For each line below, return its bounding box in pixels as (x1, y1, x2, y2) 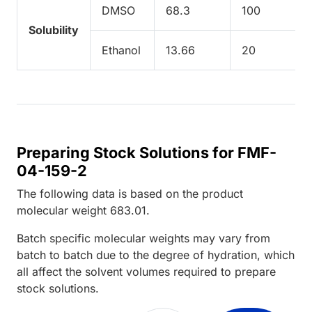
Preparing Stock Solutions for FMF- (17, 143, 276, 162)
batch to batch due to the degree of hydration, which (17, 247, 295, 262)
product (202, 186, 243, 201)
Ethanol (102, 42, 141, 57)
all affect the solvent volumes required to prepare (17, 264, 276, 279)
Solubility (29, 22, 79, 37)
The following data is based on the (17, 186, 202, 201)
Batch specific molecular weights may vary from (17, 231, 270, 245)
